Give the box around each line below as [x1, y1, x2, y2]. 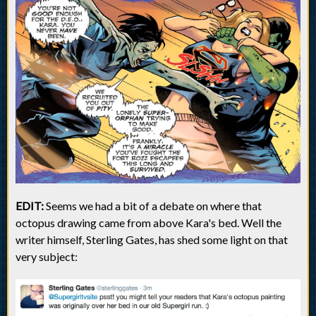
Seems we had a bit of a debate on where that [44, 199, 262, 213]
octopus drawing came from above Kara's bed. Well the [16, 216, 281, 230]
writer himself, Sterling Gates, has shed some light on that [16, 233, 288, 247]
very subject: [16, 250, 78, 264]
